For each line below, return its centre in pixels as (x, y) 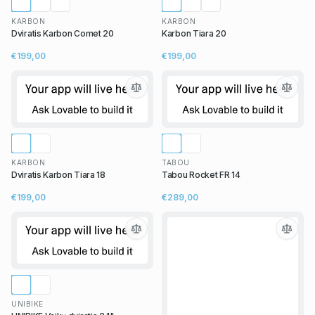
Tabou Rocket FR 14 (201, 174)
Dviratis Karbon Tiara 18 (58, 174)
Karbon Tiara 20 (194, 33)
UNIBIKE (27, 304)
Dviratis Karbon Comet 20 (63, 33)
